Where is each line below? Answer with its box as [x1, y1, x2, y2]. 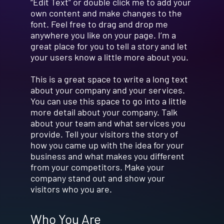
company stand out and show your [30, 172, 165, 184]
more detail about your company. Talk [30, 106, 177, 118]
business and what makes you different [30, 150, 184, 162]
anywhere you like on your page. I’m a [30, 29, 176, 41]
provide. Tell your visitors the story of [30, 128, 178, 140]
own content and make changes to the [30, 7, 182, 19]
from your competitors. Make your [30, 161, 164, 173]
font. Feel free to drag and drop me [30, 18, 168, 30]
